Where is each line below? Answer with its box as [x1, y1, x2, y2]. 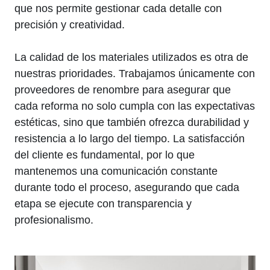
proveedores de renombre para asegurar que [14, 84, 231, 96]
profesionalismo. [14, 214, 93, 227]
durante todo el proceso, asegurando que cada [14, 181, 239, 194]
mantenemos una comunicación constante [14, 165, 218, 178]
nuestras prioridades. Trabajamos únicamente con [14, 67, 255, 80]
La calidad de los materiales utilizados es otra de [14, 51, 248, 64]
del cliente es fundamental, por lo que [14, 149, 195, 162]
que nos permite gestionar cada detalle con [14, 2, 222, 15]
